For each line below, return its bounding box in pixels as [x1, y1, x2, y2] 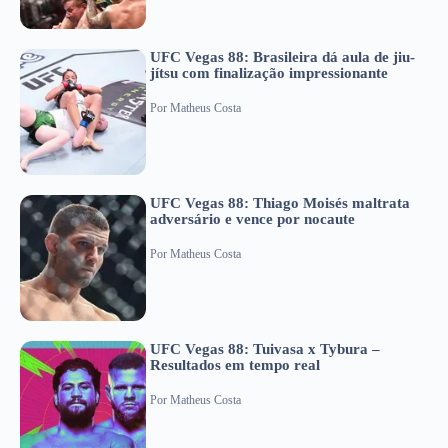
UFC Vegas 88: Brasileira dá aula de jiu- [150, 49, 415, 66]
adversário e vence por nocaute [150, 211, 355, 228]
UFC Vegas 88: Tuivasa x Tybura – [150, 341, 380, 358]
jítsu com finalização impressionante [150, 65, 388, 82]
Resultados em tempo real [150, 357, 320, 374]
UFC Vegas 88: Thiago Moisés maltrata [150, 195, 410, 212]
